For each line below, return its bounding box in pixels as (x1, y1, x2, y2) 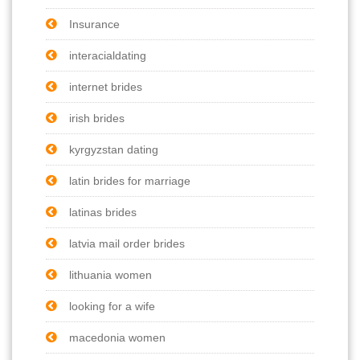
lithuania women (69, 268, 152, 281)
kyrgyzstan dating (69, 142, 158, 156)
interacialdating (69, 48, 146, 62)
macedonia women (69, 330, 166, 344)
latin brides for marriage (69, 174, 190, 187)
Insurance (69, 17, 120, 31)
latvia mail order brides (69, 236, 185, 250)
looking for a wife (69, 299, 155, 313)
